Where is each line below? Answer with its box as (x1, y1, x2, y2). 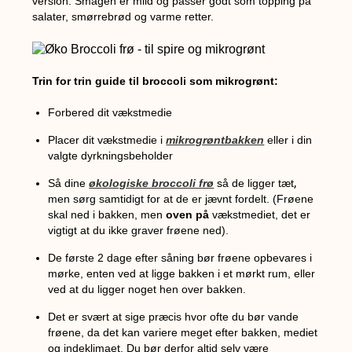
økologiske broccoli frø (89, 176, 214, 189)
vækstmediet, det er (209, 207, 311, 221)
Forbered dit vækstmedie (48, 105, 173, 119)
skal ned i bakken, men (48, 207, 167, 221)
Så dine (48, 176, 90, 189)
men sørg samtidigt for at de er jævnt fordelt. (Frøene (48, 192, 314, 205)
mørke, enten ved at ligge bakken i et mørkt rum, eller (48, 266, 316, 280)
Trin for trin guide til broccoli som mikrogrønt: (32, 74, 279, 87)
